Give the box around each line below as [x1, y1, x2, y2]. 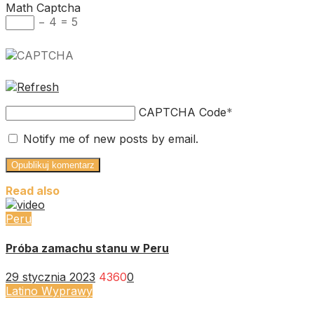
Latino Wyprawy [6, 283, 93, 298]
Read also [6, 184, 60, 198]
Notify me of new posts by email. [23, 132, 198, 146]
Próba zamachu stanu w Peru [6, 240, 169, 255]
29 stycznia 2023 [6, 269, 95, 284]
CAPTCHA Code [139, 105, 226, 120]
